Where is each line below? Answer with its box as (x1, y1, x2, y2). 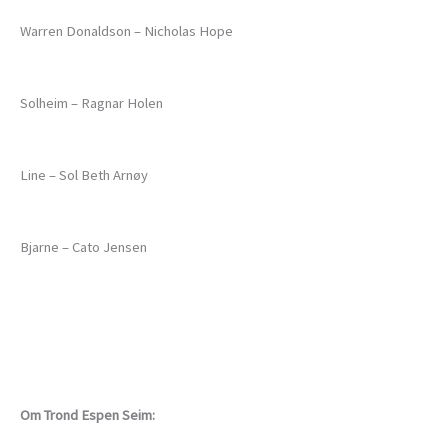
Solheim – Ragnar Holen (20, 94, 163, 113)
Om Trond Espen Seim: (20, 406, 155, 425)
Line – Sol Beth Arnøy (20, 166, 148, 185)
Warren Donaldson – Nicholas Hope (20, 22, 233, 41)
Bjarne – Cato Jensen (20, 238, 147, 257)
